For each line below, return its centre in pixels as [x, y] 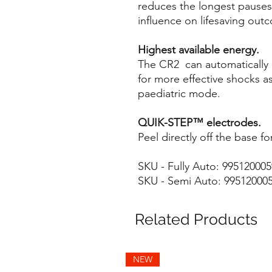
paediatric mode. [179, 94]
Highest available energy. [199, 50]
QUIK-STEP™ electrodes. [199, 123]
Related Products [196, 219]
